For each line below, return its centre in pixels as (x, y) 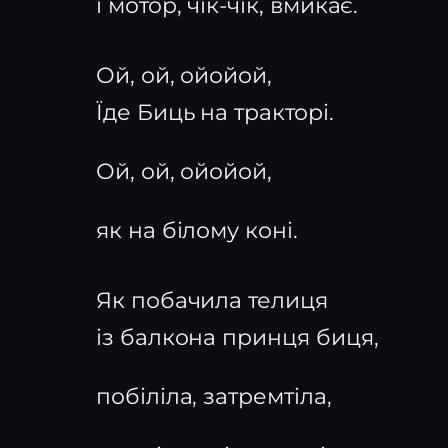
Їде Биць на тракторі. (215, 112)
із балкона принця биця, (237, 337)
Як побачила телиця (212, 300)
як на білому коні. (197, 230)
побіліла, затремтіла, (214, 396)
